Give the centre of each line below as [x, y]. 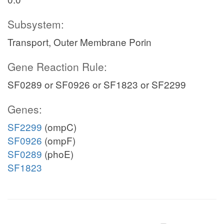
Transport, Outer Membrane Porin [79, 42]
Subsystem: [36, 24]
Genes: [25, 109]
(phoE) [58, 154]
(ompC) [59, 127]
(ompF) [59, 140]
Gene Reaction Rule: [57, 66]
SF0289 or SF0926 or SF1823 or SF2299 [97, 84]
